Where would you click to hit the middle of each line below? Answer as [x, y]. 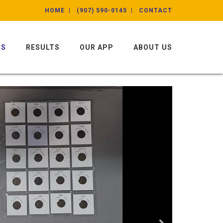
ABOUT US [153, 47]
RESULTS [43, 47]
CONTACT [156, 10]
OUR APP [97, 47]
